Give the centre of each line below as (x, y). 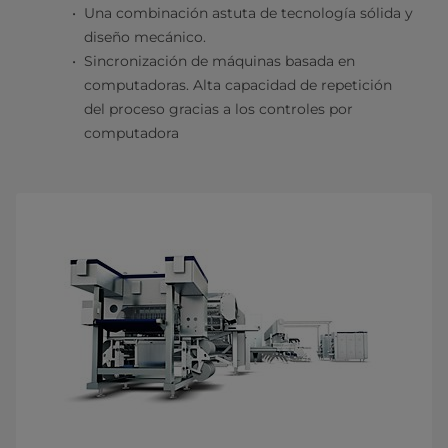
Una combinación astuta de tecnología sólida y (248, 13)
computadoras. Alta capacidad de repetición (238, 85)
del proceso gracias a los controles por (218, 109)
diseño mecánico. (145, 37)
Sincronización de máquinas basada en (219, 61)
